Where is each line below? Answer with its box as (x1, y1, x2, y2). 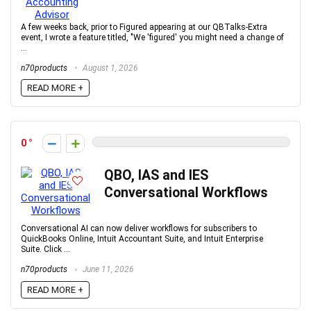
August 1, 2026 (81, 62, 138, 73)
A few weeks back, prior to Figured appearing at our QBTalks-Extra (21, 22, 267, 32)
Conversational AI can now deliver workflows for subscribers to (21, 224, 257, 234)
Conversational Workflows (104, 185, 268, 201)
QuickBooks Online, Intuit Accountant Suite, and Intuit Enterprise (21, 234, 263, 244)
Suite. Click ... (21, 244, 70, 255)
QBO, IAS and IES (104, 167, 208, 184)
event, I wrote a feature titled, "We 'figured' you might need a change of (21, 32, 284, 42)
